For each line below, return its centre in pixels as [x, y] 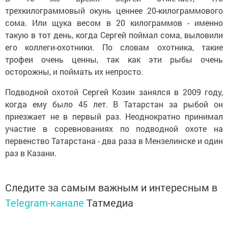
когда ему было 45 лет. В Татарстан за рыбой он [114, 104]
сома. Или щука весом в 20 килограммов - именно [114, 23]
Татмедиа [110, 203]
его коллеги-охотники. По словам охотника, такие [114, 47]
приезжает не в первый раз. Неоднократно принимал [114, 116]
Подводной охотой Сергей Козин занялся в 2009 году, [114, 92]
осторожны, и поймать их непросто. [74, 72]
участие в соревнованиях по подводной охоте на [114, 129]
